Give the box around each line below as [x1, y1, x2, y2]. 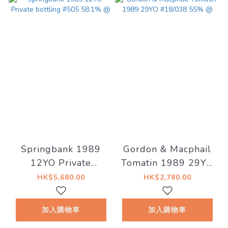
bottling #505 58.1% [13, 170, 109, 183]
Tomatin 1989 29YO [121, 156, 213, 169]
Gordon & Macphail [123, 142, 211, 155]
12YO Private [31, 156, 91, 169]
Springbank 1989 [21, 142, 101, 155]
